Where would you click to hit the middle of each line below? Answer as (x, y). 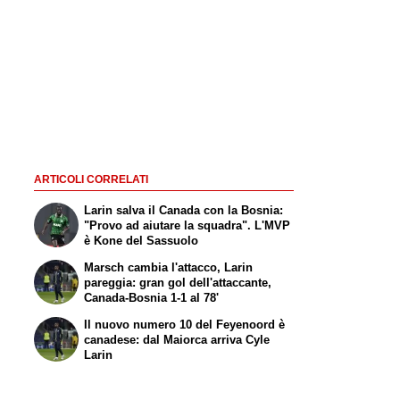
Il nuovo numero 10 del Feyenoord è (185, 324)
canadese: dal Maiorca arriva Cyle (177, 339)
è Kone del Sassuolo (142, 241)
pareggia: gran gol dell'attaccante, (178, 282)
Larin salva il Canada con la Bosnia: (184, 211)
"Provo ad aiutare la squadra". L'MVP (187, 226)
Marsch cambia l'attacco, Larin (169, 267)
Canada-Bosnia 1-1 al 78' (152, 297)
